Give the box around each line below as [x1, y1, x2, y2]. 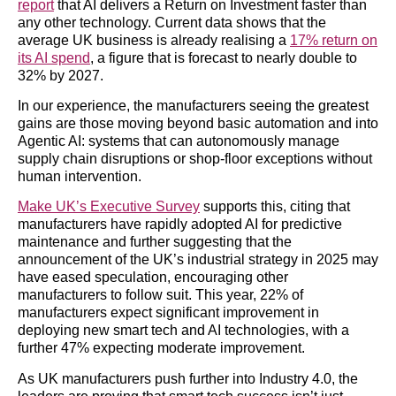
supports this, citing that [200, 199, 350, 215]
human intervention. [18, 169, 141, 185]
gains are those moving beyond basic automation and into [18, 116, 378, 132]
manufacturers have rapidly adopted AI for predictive [18, 217, 342, 232]
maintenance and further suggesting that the [18, 234, 292, 250]
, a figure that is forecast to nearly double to [90, 49, 357, 65]
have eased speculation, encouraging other [18, 270, 288, 286]
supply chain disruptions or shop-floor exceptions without [18, 151, 372, 167]
